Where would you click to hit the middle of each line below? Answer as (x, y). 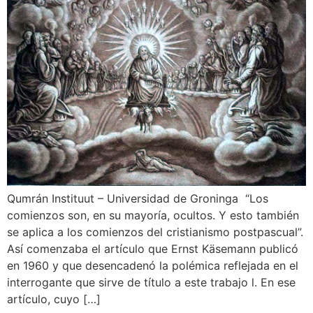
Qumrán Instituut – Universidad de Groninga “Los (138, 199)
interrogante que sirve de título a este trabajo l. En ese (151, 283)
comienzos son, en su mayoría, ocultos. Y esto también (153, 216)
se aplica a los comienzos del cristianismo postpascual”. (155, 232)
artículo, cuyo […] (54, 299)
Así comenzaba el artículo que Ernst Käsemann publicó (153, 249)
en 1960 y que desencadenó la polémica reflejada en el (153, 266)
